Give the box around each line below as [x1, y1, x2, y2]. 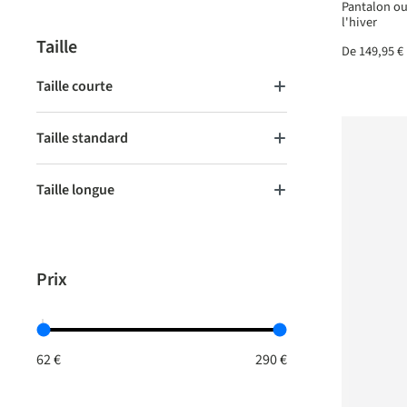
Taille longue [36, 180, 114, 200]
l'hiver [342, 13, 377, 33]
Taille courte [36, 76, 113, 96]
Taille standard [36, 128, 128, 148]
